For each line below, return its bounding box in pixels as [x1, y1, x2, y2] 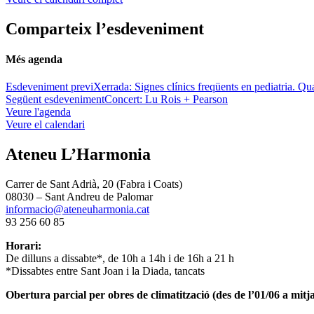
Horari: [6, 239, 41, 252]
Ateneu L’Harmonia [6, 144, 151, 163]
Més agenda [6, 53, 62, 65]
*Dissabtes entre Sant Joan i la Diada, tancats [6, 264, 205, 277]
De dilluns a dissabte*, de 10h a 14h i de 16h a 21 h [6, 252, 234, 264]
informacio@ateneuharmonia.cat [6, 203, 149, 215]
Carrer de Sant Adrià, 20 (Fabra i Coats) [6, 177, 182, 190]
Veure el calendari [6, 118, 85, 131]
